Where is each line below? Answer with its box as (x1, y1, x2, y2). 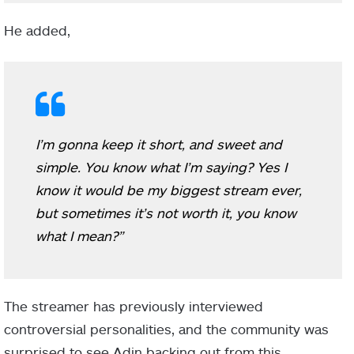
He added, (4, 21, 70, 38)
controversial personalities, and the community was (4, 320, 329, 337)
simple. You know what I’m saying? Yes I (36, 158, 287, 175)
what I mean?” (36, 227, 123, 243)
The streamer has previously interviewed (4, 297, 263, 314)
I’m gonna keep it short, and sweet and (36, 135, 282, 152)
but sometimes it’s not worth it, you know (36, 204, 296, 220)
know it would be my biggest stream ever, (36, 181, 302, 198)
